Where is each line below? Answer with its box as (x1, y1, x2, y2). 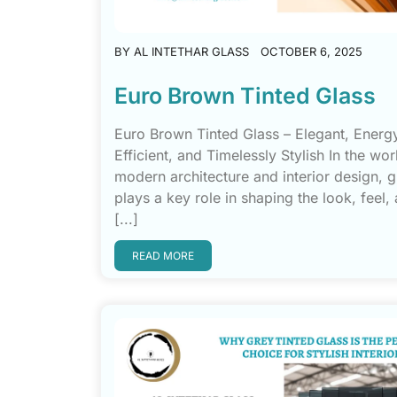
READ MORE (132, 248, 194, 262)
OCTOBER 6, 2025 (261, 43, 362, 58)
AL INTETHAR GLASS (134, 43, 249, 58)
